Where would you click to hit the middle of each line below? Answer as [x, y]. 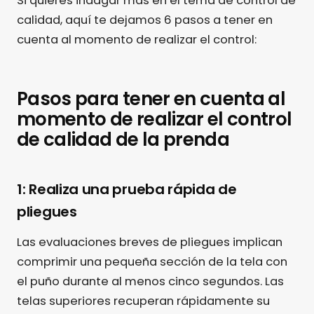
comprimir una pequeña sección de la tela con [152, 262]
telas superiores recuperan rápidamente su [143, 301]
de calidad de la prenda [123, 140]
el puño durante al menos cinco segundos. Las [150, 282]
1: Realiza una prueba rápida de [127, 190]
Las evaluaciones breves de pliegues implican [150, 243]
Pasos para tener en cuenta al [151, 99]
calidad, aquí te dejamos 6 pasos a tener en [145, 20]
